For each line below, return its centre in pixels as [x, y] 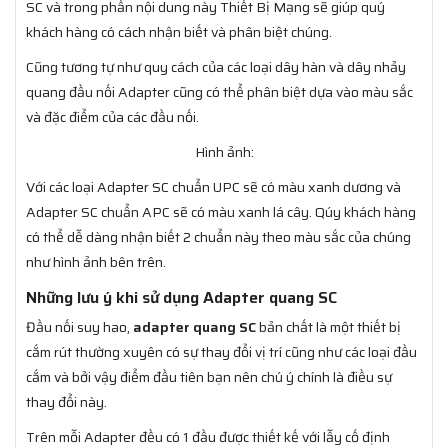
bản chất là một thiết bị [328, 326]
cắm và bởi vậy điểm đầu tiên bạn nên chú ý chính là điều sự [209, 376]
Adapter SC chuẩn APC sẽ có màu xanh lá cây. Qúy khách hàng [221, 211]
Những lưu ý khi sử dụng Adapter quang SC [181, 297]
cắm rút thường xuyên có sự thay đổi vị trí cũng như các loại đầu [221, 351]
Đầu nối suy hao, [79, 326]
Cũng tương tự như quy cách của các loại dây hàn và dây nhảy [216, 66]
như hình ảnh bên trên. [96, 261]
